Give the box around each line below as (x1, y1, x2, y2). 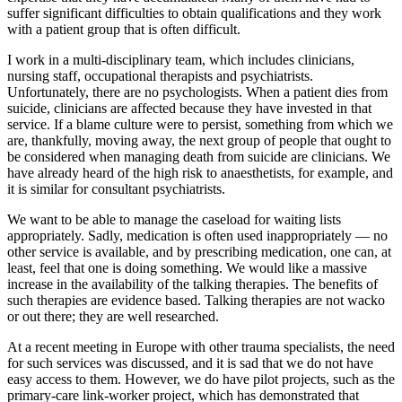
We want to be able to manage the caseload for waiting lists (7, 212, 341, 228)
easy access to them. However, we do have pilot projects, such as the (7, 371, 395, 388)
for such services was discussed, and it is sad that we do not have (7, 355, 373, 371)
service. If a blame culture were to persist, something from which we (7, 117, 393, 133)
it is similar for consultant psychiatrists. (7, 181, 225, 197)
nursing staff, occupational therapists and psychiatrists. (7, 68, 313, 84)
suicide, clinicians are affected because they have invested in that (7, 100, 371, 117)
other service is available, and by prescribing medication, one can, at (7, 244, 391, 260)
